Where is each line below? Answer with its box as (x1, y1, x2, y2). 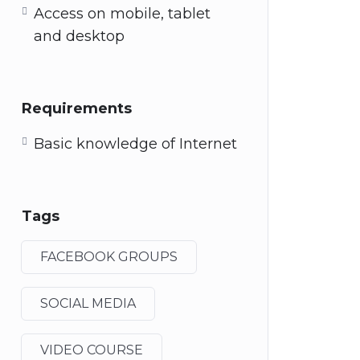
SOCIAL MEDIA (40, 296, 136, 311)
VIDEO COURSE (40, 342, 143, 358)
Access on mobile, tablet (34, 5, 211, 22)
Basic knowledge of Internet (34, 135, 237, 153)
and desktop (34, 27, 125, 45)
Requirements (22, 100, 132, 117)
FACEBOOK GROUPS (40, 249, 178, 264)
